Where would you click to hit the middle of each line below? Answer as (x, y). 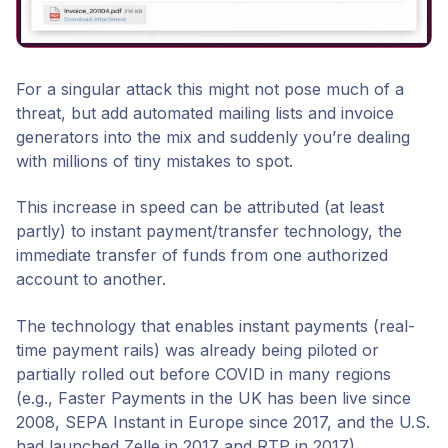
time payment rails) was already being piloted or (197, 349)
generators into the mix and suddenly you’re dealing (213, 136)
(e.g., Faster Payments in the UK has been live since (213, 397)
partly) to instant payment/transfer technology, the (209, 231)
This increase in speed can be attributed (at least (200, 207)
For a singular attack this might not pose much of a (210, 88)
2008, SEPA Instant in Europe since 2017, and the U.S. (223, 421)
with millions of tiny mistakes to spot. (154, 160)
